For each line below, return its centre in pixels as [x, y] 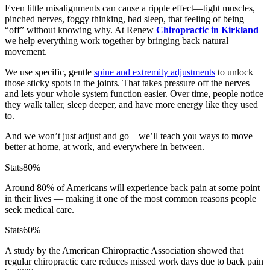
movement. [26, 52]
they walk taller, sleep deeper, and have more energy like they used [131, 105]
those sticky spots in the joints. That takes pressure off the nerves [127, 83]
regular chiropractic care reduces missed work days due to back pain [134, 262]
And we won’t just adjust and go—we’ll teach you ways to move [129, 136]
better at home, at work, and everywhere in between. [105, 147]
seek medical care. [39, 210]
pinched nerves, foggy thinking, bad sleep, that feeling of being [124, 19]
